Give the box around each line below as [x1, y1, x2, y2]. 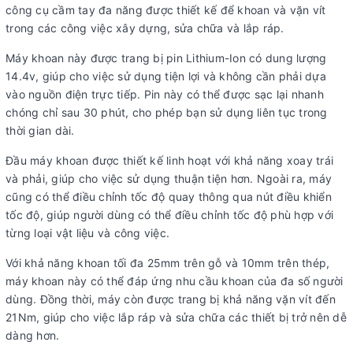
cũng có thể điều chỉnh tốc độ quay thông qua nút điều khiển [6, 189, 332, 203]
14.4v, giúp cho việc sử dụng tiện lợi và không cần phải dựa [6, 69, 326, 83]
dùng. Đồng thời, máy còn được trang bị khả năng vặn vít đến [6, 292, 336, 306]
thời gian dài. [6, 123, 75, 137]
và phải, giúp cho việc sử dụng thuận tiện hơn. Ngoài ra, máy [6, 171, 332, 185]
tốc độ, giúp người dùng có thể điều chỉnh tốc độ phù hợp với [6, 207, 333, 221]
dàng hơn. [6, 328, 60, 342]
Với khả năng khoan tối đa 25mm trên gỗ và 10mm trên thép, [6, 255, 330, 269]
